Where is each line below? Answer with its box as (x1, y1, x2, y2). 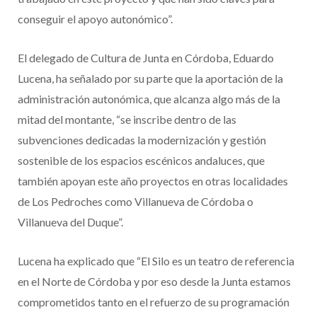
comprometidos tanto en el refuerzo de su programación (18, 295, 289, 309)
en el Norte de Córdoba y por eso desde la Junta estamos (18, 275, 291, 289)
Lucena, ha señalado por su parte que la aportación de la (18, 71, 283, 86)
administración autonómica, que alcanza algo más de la (18, 92, 280, 106)
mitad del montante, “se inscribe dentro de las (18, 113, 236, 127)
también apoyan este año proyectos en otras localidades (18, 174, 288, 188)
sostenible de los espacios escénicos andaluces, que (18, 154, 265, 168)
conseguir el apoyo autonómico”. (18, 12, 173, 26)
